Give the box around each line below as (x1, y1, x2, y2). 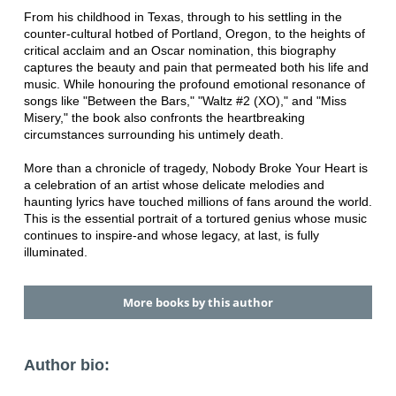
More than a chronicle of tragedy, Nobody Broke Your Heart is (23, 160, 368, 175)
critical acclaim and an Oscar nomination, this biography (23, 42, 336, 57)
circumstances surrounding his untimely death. (23, 126, 284, 141)
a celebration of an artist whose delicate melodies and (23, 177, 324, 192)
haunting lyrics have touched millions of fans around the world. (23, 194, 372, 209)
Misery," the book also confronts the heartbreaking (23, 110, 305, 125)
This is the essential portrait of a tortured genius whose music (23, 210, 367, 225)
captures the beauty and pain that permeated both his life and (23, 59, 369, 74)
